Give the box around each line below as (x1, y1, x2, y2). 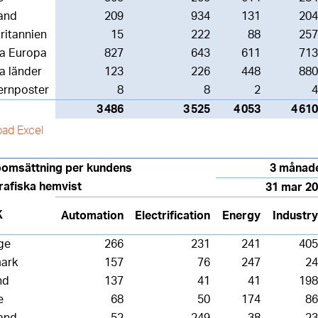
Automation (61, 209, 124, 221)
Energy (222, 209, 261, 221)
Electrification (135, 209, 210, 221)
